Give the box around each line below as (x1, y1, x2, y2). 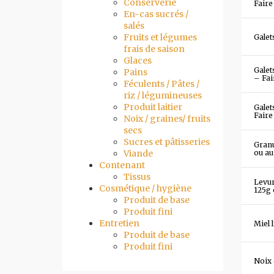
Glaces (124, 55, 152, 66)
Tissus (124, 171, 150, 182)
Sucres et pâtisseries (124, 136, 210, 147)
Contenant (99, 160, 145, 171)
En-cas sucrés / (124, 9, 188, 20)
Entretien (99, 218, 139, 229)
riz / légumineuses (124, 90, 202, 101)
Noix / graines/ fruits (124, 113, 210, 124)
